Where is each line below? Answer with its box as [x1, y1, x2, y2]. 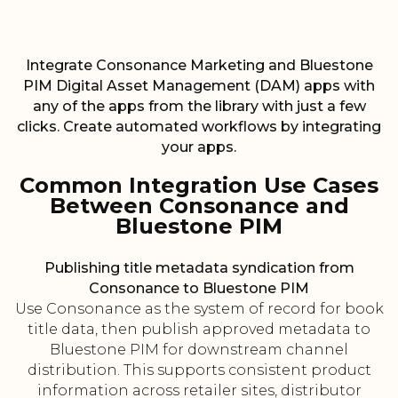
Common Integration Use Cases [20, 172, 378, 199]
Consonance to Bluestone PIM [89, 280, 309, 298]
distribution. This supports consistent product [27, 362, 371, 379]
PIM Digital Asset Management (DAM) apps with [23, 77, 375, 95]
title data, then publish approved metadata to [28, 321, 370, 338]
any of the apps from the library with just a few [32, 98, 366, 115]
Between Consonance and [49, 193, 349, 219]
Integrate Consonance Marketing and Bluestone [25, 57, 373, 75]
